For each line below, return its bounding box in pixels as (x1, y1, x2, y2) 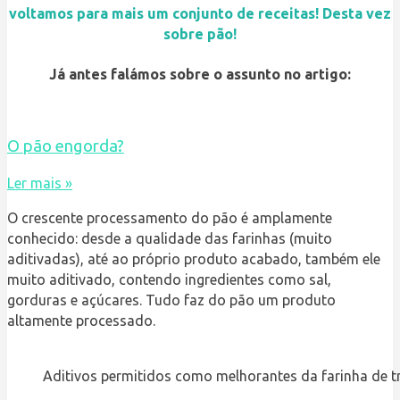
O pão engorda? (7, 137, 124, 156)
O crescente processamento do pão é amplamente (7, 210, 332, 227)
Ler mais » (7, 175, 72, 192)
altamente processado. (7, 312, 155, 329)
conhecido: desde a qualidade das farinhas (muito (7, 230, 332, 247)
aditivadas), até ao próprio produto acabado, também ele (7, 251, 380, 268)
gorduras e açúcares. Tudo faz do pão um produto (7, 292, 336, 309)
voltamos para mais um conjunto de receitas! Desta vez (9, 5, 391, 22)
